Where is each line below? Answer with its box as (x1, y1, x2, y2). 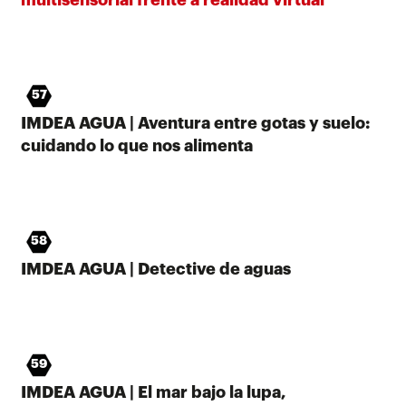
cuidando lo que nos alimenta (21, 137, 253, 154)
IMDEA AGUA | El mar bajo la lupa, (21, 383, 286, 401)
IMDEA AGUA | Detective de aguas (21, 260, 291, 277)
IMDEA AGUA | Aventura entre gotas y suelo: (21, 114, 370, 131)
